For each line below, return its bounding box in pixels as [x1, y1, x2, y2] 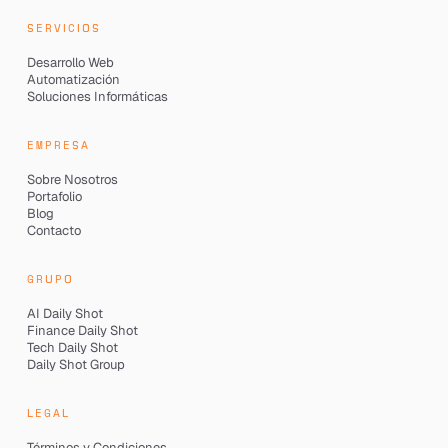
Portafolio [26, 187, 82, 205]
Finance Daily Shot [26, 321, 138, 339]
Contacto [26, 221, 81, 239]
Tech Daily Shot [26, 338, 118, 356]
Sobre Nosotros [26, 170, 118, 188]
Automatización [26, 70, 120, 88]
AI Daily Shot [26, 304, 103, 322]
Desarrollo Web [26, 53, 114, 71]
